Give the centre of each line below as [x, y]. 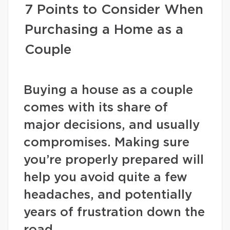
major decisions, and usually [112, 125]
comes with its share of [96, 108]
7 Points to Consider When [114, 10]
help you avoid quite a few [106, 178]
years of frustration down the [114, 213]
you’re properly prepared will [114, 160]
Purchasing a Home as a [104, 30]
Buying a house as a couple [108, 90]
